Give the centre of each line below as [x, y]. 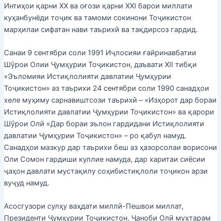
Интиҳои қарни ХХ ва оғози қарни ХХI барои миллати [98, 6]
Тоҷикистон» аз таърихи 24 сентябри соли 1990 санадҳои [106, 88]
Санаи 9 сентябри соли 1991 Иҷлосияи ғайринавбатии [100, 53]
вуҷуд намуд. [26, 183]
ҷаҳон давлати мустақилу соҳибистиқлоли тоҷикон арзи [106, 171]
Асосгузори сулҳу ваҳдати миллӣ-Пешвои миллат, [93, 206]
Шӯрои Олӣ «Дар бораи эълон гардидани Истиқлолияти [104, 124]
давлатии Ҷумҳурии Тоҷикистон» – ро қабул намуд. [95, 135]
